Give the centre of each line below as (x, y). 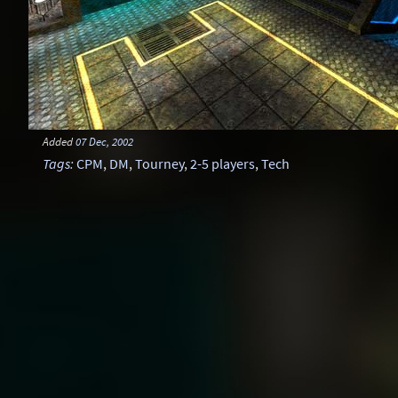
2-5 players (223, 163)
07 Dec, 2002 (104, 141)
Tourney (159, 163)
